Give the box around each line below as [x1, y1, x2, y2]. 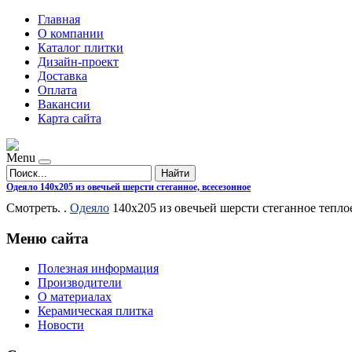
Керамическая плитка [38, 304, 153, 318]
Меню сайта [6, 229, 89, 247]
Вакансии [38, 97, 90, 111]
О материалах [38, 290, 112, 304]
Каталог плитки [38, 41, 123, 54]
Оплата [38, 83, 77, 97]
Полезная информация [38, 262, 159, 276]
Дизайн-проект [38, 55, 119, 68]
